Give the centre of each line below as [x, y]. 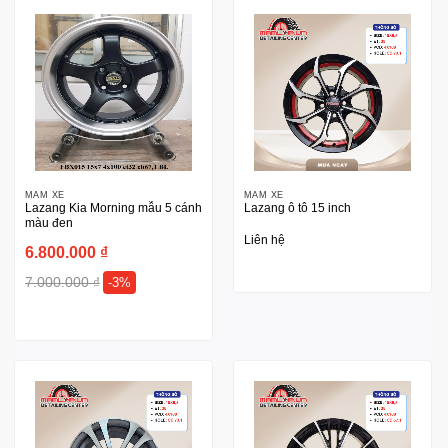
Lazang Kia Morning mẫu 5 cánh [113, 208]
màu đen [48, 223]
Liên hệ [264, 239]
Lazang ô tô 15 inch [297, 208]
